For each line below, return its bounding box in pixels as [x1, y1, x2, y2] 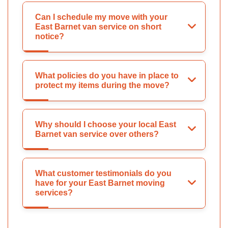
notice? [35, 32, 64, 41]
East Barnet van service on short [35, 22, 161, 32]
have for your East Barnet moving [35, 179, 165, 188]
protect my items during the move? [35, 81, 169, 90]
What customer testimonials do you [35, 169, 172, 178]
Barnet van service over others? [35, 130, 159, 139]
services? [35, 188, 73, 197]
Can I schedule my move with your [35, 13, 167, 22]
